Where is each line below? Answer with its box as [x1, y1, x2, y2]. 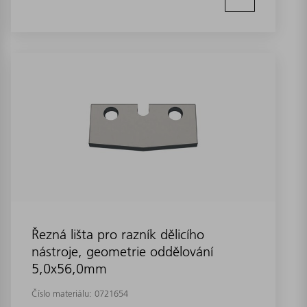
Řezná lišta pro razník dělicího [32, 225, 204, 243]
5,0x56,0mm [32, 260, 107, 277]
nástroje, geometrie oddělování [32, 243, 213, 260]
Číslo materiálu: [32, 287, 95, 299]
